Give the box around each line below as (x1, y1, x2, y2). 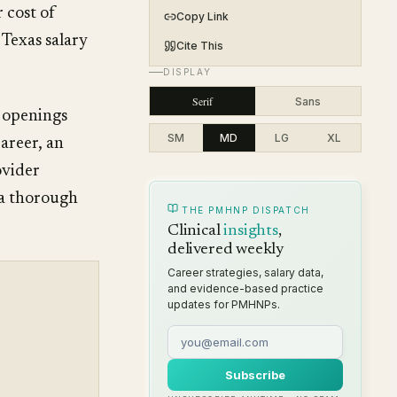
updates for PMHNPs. (167, 298, 280, 311)
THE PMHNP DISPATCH (182, 205, 310, 215)
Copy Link (176, 10, 229, 23)
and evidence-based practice (167, 282, 323, 295)
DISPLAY (163, 66, 212, 77)
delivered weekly (167, 242, 284, 258)
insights (223, 223, 278, 239)
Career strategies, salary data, (167, 266, 323, 279)
